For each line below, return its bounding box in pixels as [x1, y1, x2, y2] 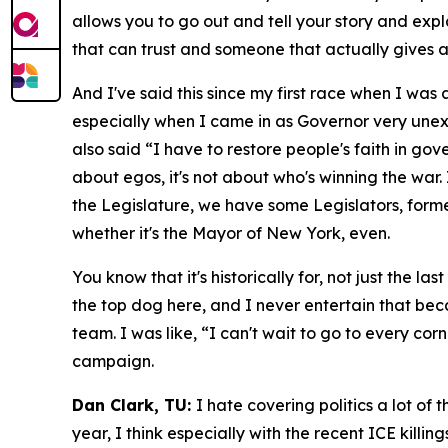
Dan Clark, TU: [72, 395, 196, 416]
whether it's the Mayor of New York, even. [72, 223, 390, 244]
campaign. [72, 351, 154, 372]
